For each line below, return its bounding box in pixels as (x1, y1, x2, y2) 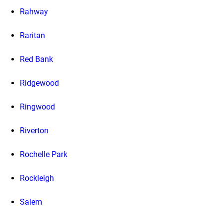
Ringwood (20, 102, 55, 111)
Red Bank (20, 54, 53, 64)
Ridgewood (20, 78, 59, 88)
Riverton (20, 125, 49, 135)
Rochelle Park (20, 149, 67, 159)
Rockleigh (20, 173, 54, 183)
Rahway (20, 6, 48, 16)
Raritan (20, 30, 45, 40)
